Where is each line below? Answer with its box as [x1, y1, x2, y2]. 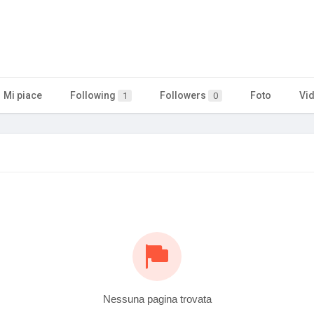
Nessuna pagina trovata [102, 292, 212, 305]
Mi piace [4, 89, 42, 101]
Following [70, 89, 118, 101]
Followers [160, 89, 208, 101]
